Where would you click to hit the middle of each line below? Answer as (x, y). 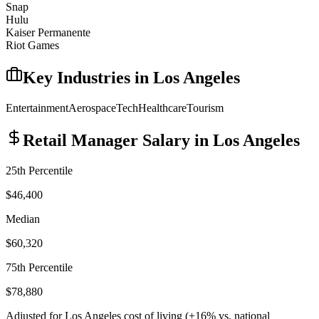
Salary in (176, 141)
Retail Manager (80, 141)
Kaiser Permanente (48, 33)
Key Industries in (88, 78)
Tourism (205, 108)
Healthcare (162, 108)
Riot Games (32, 46)
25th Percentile (39, 170)
